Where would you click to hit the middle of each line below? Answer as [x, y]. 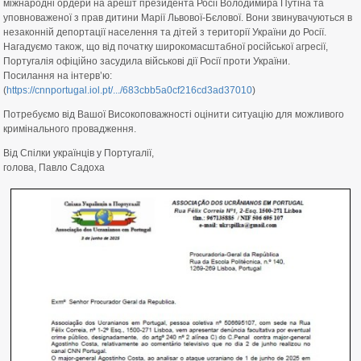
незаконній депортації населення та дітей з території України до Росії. [165, 32]
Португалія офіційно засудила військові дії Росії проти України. [147, 61]
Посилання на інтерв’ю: [58, 76]
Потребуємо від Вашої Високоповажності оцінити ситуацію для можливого [174, 114]
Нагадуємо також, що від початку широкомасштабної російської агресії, [166, 47]
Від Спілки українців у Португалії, [79, 153]
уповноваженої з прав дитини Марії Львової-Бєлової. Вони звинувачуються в [178, 18]
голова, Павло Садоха [54, 168]
